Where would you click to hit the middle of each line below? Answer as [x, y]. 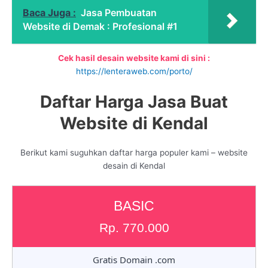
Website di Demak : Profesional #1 [100, 26]
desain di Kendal [134, 166]
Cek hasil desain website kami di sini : [134, 58]
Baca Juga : [49, 12]
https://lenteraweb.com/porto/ [134, 71]
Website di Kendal [134, 124]
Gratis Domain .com [134, 259]
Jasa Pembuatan [119, 12]
